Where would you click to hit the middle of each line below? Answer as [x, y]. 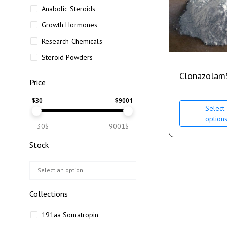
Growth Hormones [69, 25]
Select [215, 108]
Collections [49, 194]
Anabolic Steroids [68, 9]
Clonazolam [202, 75]
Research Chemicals [72, 41]
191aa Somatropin [70, 215]
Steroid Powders [67, 57]
